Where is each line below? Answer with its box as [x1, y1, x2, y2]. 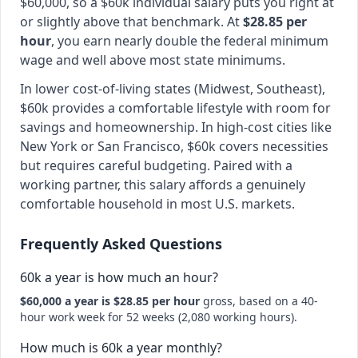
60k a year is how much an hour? [20, 268, 218, 286]
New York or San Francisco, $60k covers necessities [20, 137, 328, 155]
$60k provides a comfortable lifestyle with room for [20, 99, 331, 117]
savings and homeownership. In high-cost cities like [20, 118, 332, 136]
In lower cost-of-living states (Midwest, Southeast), [20, 80, 325, 97]
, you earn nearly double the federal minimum [51, 32, 328, 50]
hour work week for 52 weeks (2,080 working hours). [20, 309, 297, 324]
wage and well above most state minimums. [20, 51, 285, 69]
